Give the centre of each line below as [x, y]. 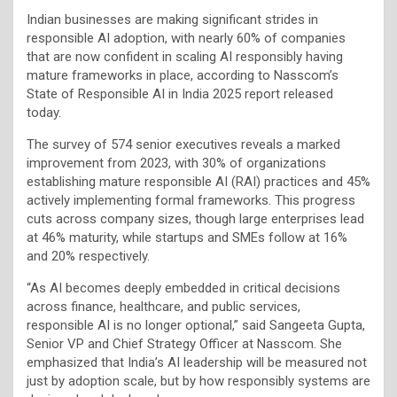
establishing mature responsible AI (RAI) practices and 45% [198, 181]
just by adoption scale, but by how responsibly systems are [198, 381]
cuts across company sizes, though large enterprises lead [195, 218]
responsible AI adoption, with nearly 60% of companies [186, 38]
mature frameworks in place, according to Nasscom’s [183, 75]
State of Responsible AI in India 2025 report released [180, 93]
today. [44, 112]
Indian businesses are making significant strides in [172, 19]
